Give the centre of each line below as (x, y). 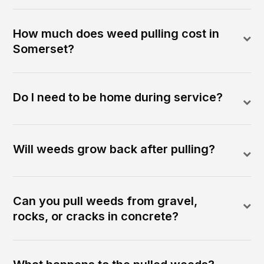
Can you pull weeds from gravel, (105, 201)
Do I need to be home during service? (118, 98)
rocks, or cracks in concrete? (96, 217)
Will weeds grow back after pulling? (114, 149)
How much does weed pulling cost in (116, 34)
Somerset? (44, 49)
